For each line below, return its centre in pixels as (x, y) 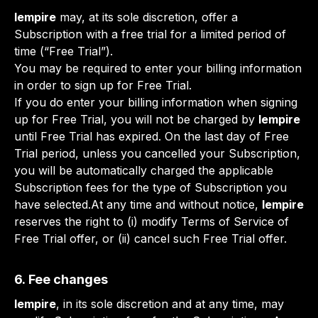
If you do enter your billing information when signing (156, 102)
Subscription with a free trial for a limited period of (150, 34)
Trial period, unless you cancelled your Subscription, (157, 153)
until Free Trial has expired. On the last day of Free (152, 136)
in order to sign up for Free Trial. (103, 85)
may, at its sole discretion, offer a (147, 17)
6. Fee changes (61, 279)
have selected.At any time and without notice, (138, 204)
